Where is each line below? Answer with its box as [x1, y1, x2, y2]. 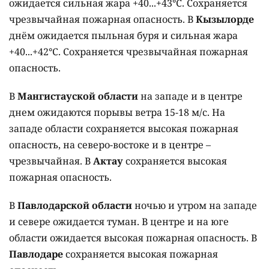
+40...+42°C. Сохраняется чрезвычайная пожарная [9, 45, 248, 59]
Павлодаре [9, 247, 63, 261]
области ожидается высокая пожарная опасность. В [9, 231, 257, 245]
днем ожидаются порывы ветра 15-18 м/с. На [9, 106, 225, 119]
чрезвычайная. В [9, 154, 93, 168]
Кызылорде [196, 13, 254, 26]
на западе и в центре [138, 89, 243, 103]
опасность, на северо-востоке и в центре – [9, 138, 211, 152]
